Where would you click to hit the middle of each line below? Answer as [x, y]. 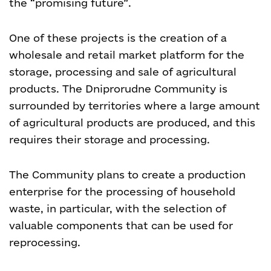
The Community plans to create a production [127, 175]
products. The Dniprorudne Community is [118, 89]
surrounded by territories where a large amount [135, 106]
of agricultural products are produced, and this [132, 122]
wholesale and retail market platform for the [127, 55]
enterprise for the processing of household [122, 191]
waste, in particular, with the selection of [118, 208]
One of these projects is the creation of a [118, 38]
